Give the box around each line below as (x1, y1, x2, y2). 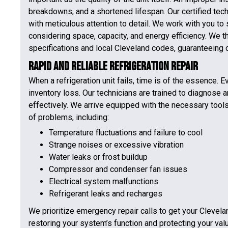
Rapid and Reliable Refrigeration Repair (28, 59, 198, 74)
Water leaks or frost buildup (49, 152, 148, 162)
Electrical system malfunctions (49, 177, 158, 187)
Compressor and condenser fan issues (49, 164, 187, 175)
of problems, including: (28, 112, 109, 122)
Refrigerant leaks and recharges (49, 189, 162, 199)
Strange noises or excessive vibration (49, 140, 184, 150)
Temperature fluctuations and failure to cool (49, 128, 203, 138)
